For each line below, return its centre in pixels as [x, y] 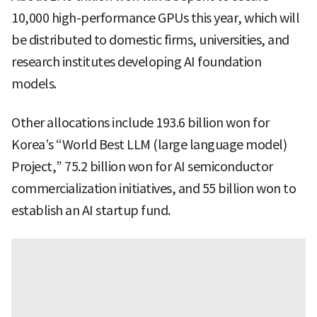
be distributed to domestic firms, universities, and [150, 40]
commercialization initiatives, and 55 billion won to [154, 188]
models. [34, 83]
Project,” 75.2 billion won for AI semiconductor [142, 166]
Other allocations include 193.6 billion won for [140, 122]
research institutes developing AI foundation [136, 62]
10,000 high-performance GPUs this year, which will [155, 18]
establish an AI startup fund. [91, 210]
